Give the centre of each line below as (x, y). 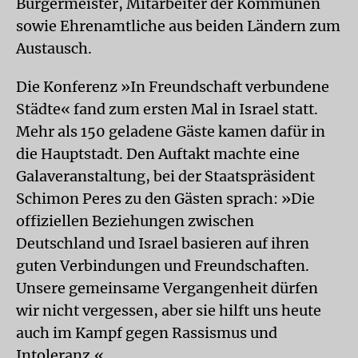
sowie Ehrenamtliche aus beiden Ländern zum (178, 26)
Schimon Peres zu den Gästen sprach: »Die (165, 199)
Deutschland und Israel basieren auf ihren (163, 243)
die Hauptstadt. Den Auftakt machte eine (158, 154)
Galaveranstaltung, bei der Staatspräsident (165, 176)
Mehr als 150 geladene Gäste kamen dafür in (171, 131)
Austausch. (54, 48)
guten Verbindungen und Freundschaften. (163, 266)
